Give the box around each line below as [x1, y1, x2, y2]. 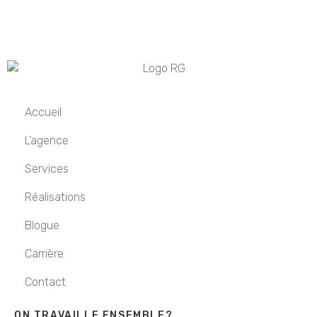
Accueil [25, 105, 62, 119]
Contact [25, 275, 66, 289]
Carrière [25, 246, 64, 260]
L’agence [25, 133, 69, 147]
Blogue [25, 218, 59, 232]
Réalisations [25, 190, 86, 204]
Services [25, 161, 69, 175]
